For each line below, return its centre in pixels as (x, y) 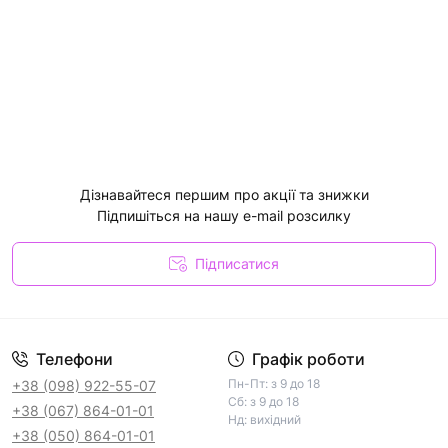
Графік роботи (308, 358)
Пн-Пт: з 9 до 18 (273, 383)
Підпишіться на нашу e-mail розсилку (224, 215)
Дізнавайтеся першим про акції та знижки (224, 194)
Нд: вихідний (264, 419)
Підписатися (237, 263)
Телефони (74, 358)
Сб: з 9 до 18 (263, 401)
